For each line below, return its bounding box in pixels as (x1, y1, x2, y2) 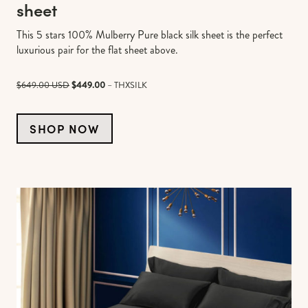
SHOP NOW (30, 120, 100, 137)
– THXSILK (107, 78, 147, 91)
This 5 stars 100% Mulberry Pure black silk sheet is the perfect (16, 26, 283, 43)
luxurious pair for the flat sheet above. (16, 41, 178, 58)
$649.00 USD (16, 78, 69, 91)
